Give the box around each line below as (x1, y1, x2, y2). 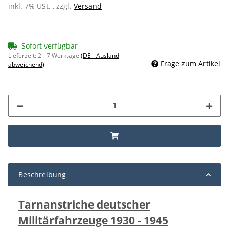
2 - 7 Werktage (38, 51, 81, 60)
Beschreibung (18, 170, 66, 180)
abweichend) (8, 60, 44, 70)
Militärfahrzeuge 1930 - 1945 (18, 213, 168, 228)
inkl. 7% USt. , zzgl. (8, 1, 74, 11)
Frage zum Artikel (161, 59, 220, 69)
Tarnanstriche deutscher (18, 197, 150, 212)
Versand (74, 1, 102, 11)
